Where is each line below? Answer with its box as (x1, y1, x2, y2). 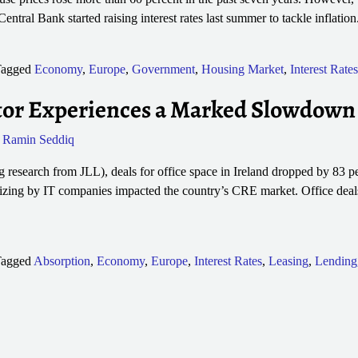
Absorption (33, 254, 90, 268)
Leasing (268, 254, 308, 268)
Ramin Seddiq (2, 133, 74, 147)
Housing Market (201, 62, 284, 76)
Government (131, 62, 195, 76)
